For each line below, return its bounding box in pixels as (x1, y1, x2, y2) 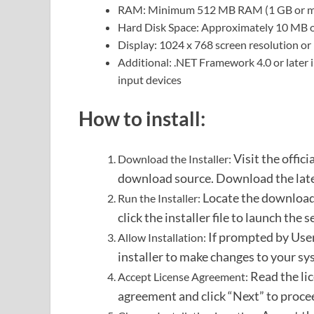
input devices (118, 72, 182, 86)
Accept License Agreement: (118, 270, 250, 284)
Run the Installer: (118, 191, 203, 205)
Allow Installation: (118, 231, 208, 245)
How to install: (78, 106, 205, 130)
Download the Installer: (118, 152, 233, 166)
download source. (118, 170, 216, 186)
